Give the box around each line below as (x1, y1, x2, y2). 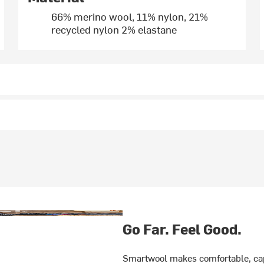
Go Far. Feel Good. (122, 219, 242, 239)
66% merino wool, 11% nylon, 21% (51, 9, 209, 24)
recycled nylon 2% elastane (51, 22, 177, 37)
